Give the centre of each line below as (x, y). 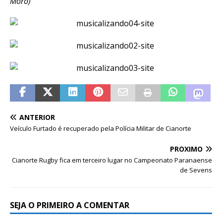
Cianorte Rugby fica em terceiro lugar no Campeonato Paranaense (112, 160)
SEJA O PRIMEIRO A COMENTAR (70, 205)
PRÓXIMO (186, 149)
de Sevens (196, 170)
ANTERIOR (37, 117)
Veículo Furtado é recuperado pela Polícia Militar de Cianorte (101, 128)
